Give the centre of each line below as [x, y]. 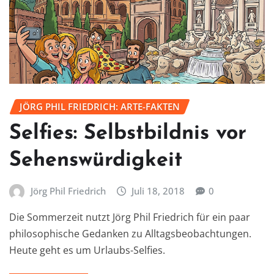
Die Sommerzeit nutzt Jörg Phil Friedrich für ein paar [130, 217]
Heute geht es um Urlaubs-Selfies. [87, 250]
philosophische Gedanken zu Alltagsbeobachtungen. [130, 234]
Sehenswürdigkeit [96, 160]
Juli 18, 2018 [158, 191]
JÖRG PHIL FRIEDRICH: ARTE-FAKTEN [100, 107]
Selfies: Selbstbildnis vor [128, 133]
